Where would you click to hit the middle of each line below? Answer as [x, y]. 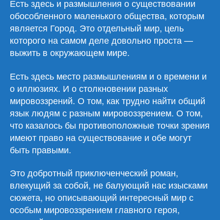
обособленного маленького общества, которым [107, 15]
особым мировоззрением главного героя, [95, 209]
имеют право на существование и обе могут [101, 137]
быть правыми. [41, 149]
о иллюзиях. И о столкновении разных [89, 88]
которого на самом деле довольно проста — [101, 40]
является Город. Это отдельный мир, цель [97, 27]
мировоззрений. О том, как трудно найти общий [108, 100]
